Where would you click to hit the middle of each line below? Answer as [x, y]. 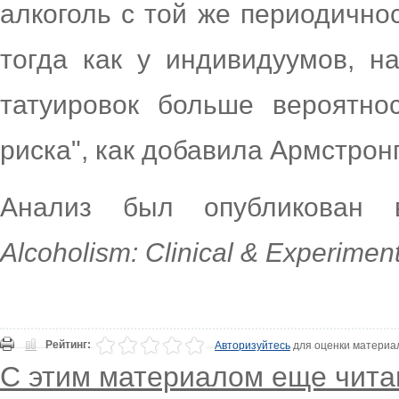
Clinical [189, 253]
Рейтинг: [68, 345]
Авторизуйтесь [252, 346]
